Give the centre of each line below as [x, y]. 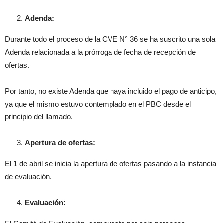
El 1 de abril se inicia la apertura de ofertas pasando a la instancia [111, 164]
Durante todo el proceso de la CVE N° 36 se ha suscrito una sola [110, 39]
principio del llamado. [39, 117]
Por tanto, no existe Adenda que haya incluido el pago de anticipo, [111, 91]
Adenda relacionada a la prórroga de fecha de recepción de [100, 52]
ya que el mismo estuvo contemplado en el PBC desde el [98, 104]
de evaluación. [28, 176]
